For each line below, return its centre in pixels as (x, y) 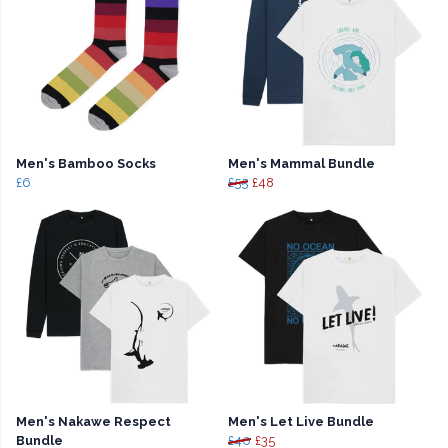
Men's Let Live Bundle (301, 422)
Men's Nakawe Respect (93, 422)
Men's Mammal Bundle (301, 164)
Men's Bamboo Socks (86, 164)
